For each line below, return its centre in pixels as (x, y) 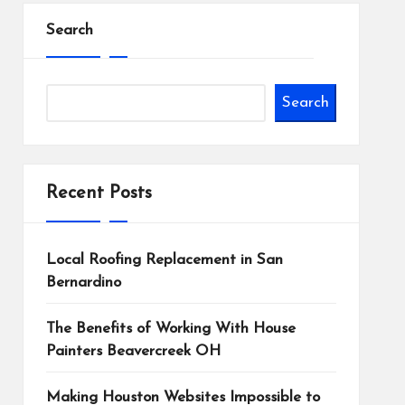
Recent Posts (99, 193)
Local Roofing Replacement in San (164, 259)
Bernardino (83, 282)
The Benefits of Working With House (170, 328)
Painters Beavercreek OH (133, 351)
